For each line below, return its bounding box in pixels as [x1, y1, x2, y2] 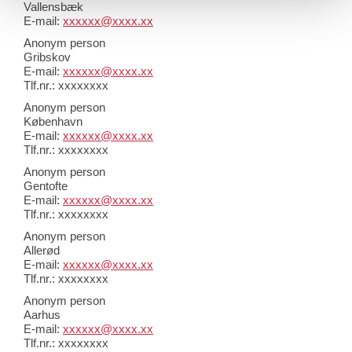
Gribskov [24, 50, 71, 64]
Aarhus [24, 308, 60, 322]
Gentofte [24, 179, 68, 193]
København [24, 115, 82, 129]
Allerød [24, 244, 60, 258]
